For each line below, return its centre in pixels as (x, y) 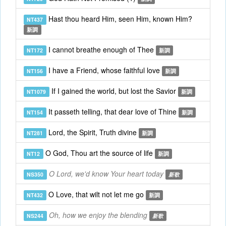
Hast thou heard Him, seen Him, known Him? (119, 19)
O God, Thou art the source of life (99, 153)
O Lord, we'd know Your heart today (106, 174)
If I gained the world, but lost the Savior (114, 91)
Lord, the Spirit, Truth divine (92, 132)
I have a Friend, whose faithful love (104, 70)
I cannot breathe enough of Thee (101, 49)
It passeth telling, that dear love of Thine (112, 111)
